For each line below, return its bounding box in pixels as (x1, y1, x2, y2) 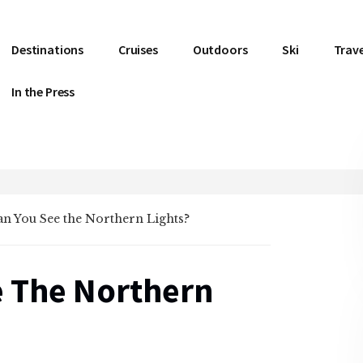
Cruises (117, 41, 158, 58)
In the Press (11, 83, 75, 100)
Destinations (11, 41, 84, 58)
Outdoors (192, 41, 248, 58)
